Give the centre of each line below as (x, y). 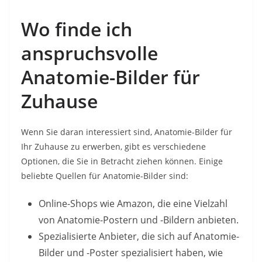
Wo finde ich (77, 29)
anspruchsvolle (89, 53)
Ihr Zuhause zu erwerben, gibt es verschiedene (113, 146)
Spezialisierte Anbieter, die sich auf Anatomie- (139, 236)
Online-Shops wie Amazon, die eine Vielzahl (133, 203)
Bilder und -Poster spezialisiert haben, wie (131, 252)
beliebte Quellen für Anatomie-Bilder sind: (105, 175)
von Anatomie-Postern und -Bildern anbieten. (139, 220)
